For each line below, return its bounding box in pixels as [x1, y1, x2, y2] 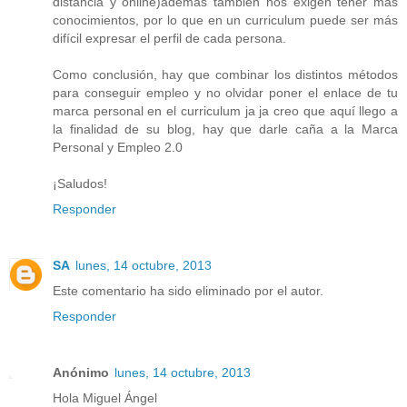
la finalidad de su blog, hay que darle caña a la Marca [53, 121, 398, 136]
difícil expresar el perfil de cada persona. [53, 30, 286, 45]
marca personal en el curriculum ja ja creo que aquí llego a [53, 103, 398, 118]
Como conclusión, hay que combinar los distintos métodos [53, 66, 398, 82]
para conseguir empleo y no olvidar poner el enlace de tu [53, 84, 398, 100]
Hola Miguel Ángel [53, 390, 157, 405]
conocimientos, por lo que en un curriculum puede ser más [53, 12, 398, 27]
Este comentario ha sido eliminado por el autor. [53, 283, 323, 298]
